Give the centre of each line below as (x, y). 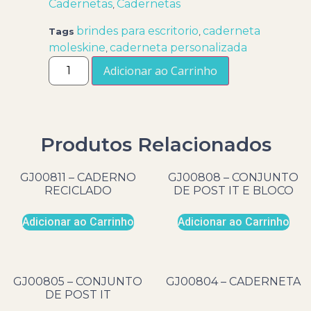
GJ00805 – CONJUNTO (78, 281)
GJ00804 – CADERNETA (233, 281)
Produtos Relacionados (155, 144)
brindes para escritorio (138, 31)
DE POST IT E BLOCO (233, 190)
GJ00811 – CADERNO (78, 177)
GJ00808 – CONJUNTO (233, 177)
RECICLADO (78, 190)
